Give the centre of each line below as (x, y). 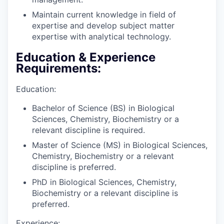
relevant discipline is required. (88, 130)
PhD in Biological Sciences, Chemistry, (104, 182)
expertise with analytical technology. (101, 36)
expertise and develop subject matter (103, 25)
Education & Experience (86, 57)
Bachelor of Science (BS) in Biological (103, 108)
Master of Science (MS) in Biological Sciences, (120, 145)
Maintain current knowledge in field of (104, 14)
